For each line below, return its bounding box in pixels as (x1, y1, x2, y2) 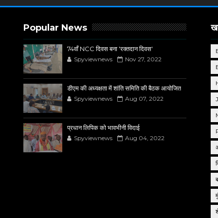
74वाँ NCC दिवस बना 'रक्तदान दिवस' (67, 45, 153, 53)
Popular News (23, 22, 88, 33)
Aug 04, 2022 (125, 134, 165, 142)
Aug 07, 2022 (125, 95, 164, 102)
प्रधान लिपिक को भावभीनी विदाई (67, 124, 140, 131)
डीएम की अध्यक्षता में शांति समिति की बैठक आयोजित (67, 84, 182, 92)
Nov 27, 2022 (125, 55, 162, 63)
